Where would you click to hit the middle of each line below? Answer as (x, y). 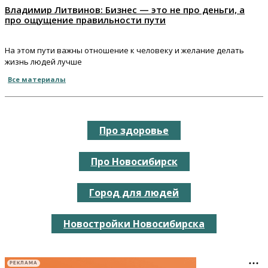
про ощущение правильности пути (85, 19)
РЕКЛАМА (24, 263)
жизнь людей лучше (43, 61)
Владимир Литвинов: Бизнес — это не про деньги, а (125, 9)
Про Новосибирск (134, 161)
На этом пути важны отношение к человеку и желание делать (124, 50)
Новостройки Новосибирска (134, 223)
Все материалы (37, 79)
